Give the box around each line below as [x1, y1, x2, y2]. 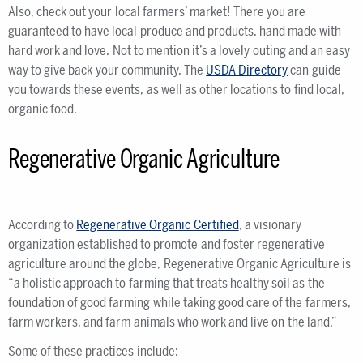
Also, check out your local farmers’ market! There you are [8, 4, 306, 19]
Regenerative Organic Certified [76, 217, 239, 233]
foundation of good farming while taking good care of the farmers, [8, 295, 351, 310]
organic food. [8, 101, 78, 117]
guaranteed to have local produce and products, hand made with [8, 23, 342, 39]
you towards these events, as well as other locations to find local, [8, 82, 344, 97]
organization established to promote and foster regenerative [8, 237, 325, 252]
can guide [288, 62, 341, 78]
